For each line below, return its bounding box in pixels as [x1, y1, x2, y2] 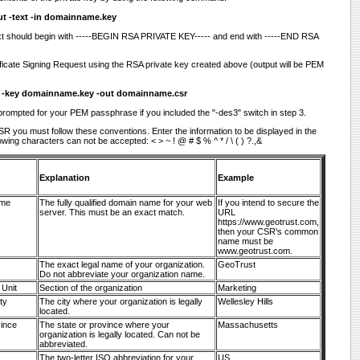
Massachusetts [218, 320, 278, 329]
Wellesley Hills [218, 297, 273, 306]
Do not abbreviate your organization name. [39, 269, 205, 279]
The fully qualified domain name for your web [39, 198, 212, 207]
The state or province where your [39, 320, 170, 329]
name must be [218, 236, 273, 246]
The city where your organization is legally [39, 297, 202, 306]
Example [218, 172, 254, 182]
